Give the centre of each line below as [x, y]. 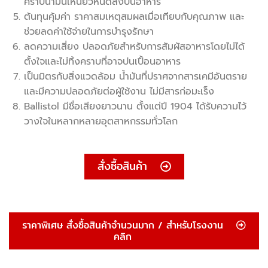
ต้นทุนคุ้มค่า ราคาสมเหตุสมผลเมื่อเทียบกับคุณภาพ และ [134, 17]
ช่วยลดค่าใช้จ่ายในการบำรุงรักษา [89, 32]
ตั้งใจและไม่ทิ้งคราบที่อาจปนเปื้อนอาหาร [102, 62]
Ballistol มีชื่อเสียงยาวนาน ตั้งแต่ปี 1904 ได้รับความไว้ [135, 106]
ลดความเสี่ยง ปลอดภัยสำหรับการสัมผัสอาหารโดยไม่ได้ [134, 47]
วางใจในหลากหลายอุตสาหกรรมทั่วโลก [101, 121]
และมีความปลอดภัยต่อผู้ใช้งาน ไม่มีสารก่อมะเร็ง [119, 92]
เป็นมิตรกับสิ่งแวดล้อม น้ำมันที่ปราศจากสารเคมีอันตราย [135, 77]
